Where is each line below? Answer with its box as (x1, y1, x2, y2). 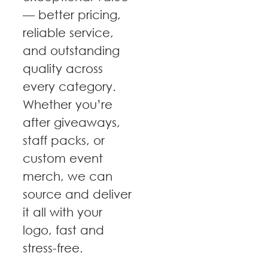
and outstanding (23, 44, 120, 58)
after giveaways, (23, 115, 120, 130)
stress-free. (23, 241, 83, 255)
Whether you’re (23, 98, 112, 112)
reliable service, (23, 26, 114, 40)
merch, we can (23, 169, 112, 184)
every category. (23, 80, 116, 94)
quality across (23, 62, 103, 76)
